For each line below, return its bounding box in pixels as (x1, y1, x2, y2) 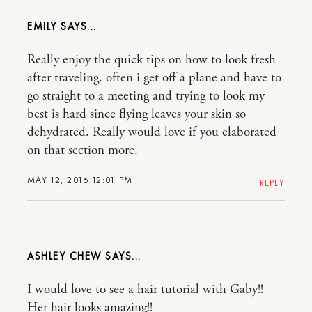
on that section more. (27, 142, 138, 159)
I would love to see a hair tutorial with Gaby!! (27, 281, 263, 299)
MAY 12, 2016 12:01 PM (27, 174, 133, 187)
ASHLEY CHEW (27, 249, 105, 264)
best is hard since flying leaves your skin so (27, 106, 246, 123)
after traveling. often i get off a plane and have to (27, 70, 281, 87)
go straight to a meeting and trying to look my (27, 88, 265, 105)
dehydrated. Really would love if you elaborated (27, 124, 276, 141)
